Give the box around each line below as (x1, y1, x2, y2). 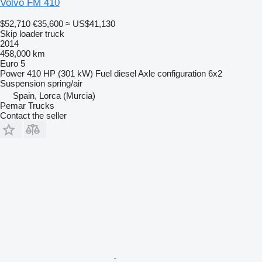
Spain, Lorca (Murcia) (13, 90, 95, 101)
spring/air (47, 78, 82, 88)
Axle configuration (138, 68, 206, 78)
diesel (114, 68, 136, 78)
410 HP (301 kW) (27, 68, 93, 78)
